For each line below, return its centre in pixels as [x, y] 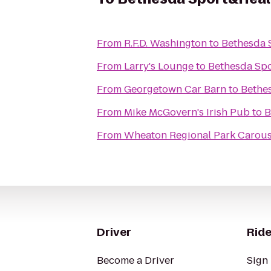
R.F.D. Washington [165, 43]
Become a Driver [135, 260]
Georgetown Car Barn [175, 89]
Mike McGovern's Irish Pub [187, 112]
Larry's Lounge [159, 66]
